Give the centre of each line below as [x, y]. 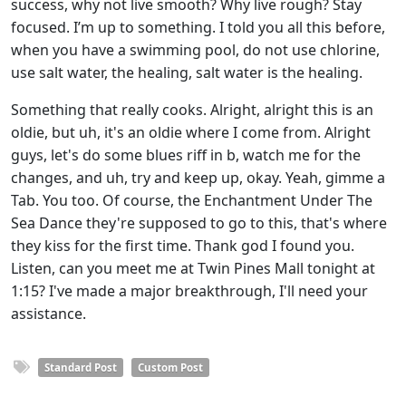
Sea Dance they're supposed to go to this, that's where [199, 223]
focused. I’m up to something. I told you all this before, [198, 27]
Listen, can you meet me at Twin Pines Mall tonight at [193, 268]
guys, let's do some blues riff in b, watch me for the [186, 155]
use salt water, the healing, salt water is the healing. [187, 72]
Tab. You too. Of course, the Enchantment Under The [192, 200]
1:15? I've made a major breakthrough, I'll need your [189, 291]
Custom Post [170, 367]
